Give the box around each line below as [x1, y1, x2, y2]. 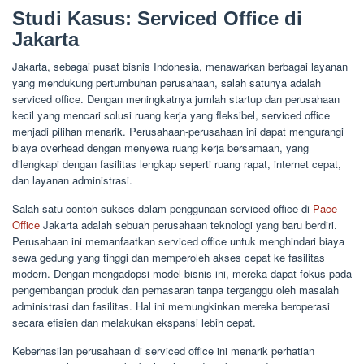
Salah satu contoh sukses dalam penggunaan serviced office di [12, 201, 313, 217]
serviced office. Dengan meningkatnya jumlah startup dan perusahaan [12, 91, 340, 107]
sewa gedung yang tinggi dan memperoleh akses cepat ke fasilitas [12, 249, 325, 266]
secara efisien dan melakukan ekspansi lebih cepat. [12, 314, 256, 331]
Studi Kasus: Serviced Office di [12, 7, 302, 30]
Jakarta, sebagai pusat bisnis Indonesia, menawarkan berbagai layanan [12, 58, 348, 75]
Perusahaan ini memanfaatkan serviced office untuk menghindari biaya [12, 233, 344, 249]
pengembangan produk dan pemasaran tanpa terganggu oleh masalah [12, 282, 339, 298]
